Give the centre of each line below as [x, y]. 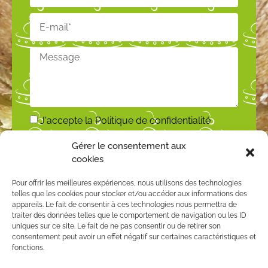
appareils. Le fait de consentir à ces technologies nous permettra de [124, 205]
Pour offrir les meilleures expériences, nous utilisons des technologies [127, 183]
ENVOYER [134, 148]
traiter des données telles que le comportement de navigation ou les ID [129, 215]
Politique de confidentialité [153, 121]
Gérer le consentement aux [129, 146]
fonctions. [28, 248]
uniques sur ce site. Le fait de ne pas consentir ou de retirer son [116, 226]
